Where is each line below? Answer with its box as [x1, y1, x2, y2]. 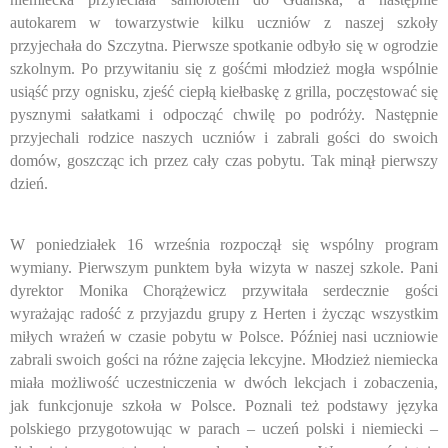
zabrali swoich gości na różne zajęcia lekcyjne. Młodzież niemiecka [10, 351, 438, 369]
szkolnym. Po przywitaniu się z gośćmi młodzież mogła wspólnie [10, 59, 438, 77]
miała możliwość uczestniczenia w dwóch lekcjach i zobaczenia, [10, 374, 438, 392]
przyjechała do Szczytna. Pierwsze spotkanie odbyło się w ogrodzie [10, 36, 438, 54]
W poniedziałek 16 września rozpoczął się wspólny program [10, 236, 438, 254]
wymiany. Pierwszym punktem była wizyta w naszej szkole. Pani [10, 259, 438, 277]
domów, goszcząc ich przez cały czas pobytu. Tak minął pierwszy [10, 151, 438, 169]
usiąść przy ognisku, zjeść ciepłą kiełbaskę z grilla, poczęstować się [10, 82, 438, 100]
